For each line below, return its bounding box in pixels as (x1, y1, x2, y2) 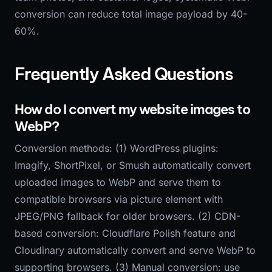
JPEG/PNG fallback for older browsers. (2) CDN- (15, 210, 240, 222)
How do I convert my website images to (15, 101, 250, 118)
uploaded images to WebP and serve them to (15, 176, 221, 188)
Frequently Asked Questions (15, 63, 233, 84)
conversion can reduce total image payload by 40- (15, 8, 247, 20)
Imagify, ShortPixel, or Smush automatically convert (15, 159, 251, 171)
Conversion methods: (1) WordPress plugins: (15, 142, 219, 154)
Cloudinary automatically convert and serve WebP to (15, 244, 256, 256)
